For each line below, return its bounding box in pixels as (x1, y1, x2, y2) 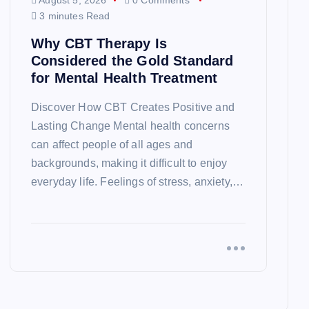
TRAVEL (181, 208, 219, 218)
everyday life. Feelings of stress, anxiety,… (31, 176, 244, 188)
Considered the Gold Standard (31, 53, 234, 69)
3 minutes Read (37, 10, 110, 22)
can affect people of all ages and (31, 139, 193, 151)
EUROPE (119, 208, 158, 218)
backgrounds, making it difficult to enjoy (31, 157, 228, 170)
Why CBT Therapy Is (31, 36, 167, 52)
